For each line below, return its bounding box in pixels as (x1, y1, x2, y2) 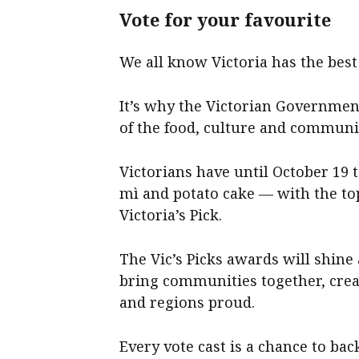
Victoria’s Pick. (119, 205, 223, 225)
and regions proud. (119, 292, 256, 313)
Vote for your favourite (119, 7, 332, 32)
